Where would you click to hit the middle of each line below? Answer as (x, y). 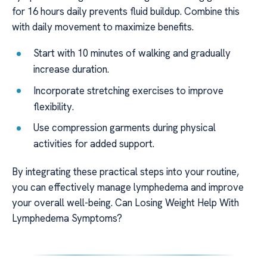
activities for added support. (94, 144)
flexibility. (54, 106)
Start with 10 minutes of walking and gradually (132, 53)
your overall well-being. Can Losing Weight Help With (125, 203)
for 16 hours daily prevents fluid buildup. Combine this (126, 11)
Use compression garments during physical (125, 128)
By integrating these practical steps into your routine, (125, 172)
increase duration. (72, 69)
